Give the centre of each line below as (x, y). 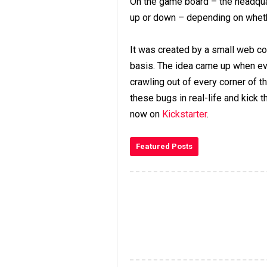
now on (146, 114)
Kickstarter (184, 114)
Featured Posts (164, 146)
